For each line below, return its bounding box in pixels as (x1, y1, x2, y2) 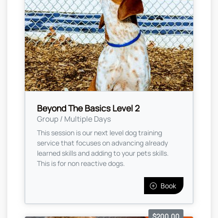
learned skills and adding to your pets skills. (37, 148, 169, 158)
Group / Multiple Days (37, 114, 111, 125)
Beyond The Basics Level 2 (37, 102, 140, 114)
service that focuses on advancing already (37, 138, 168, 148)
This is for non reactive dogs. (37, 159, 125, 168)
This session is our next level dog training (37, 128, 162, 138)
